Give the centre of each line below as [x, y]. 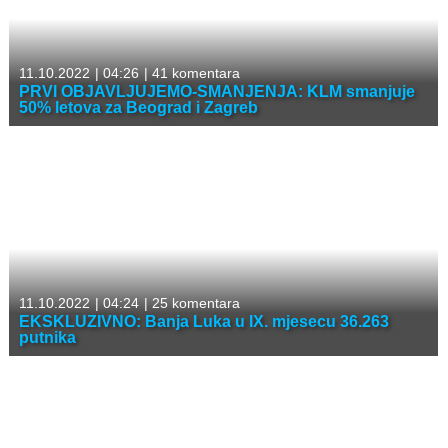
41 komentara [194, 72]
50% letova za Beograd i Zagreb [138, 107]
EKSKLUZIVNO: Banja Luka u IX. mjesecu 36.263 [204, 321]
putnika [47, 337]
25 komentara [194, 302]
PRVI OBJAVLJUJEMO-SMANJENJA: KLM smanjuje [217, 91]
